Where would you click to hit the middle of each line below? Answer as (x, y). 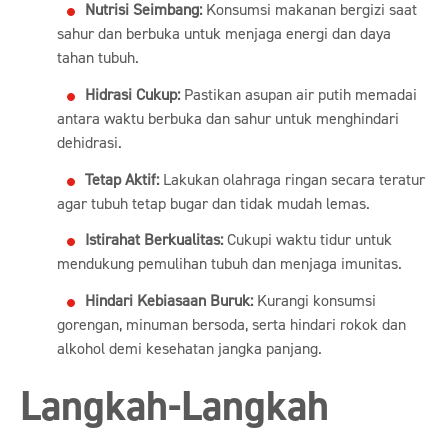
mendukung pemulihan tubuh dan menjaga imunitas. (229, 264)
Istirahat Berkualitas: (153, 240)
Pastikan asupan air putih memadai (298, 94)
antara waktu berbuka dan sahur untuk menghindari (227, 118)
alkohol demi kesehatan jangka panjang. (189, 349)
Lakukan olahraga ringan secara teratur (291, 179)
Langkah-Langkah (174, 407)
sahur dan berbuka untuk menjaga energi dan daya (223, 34)
